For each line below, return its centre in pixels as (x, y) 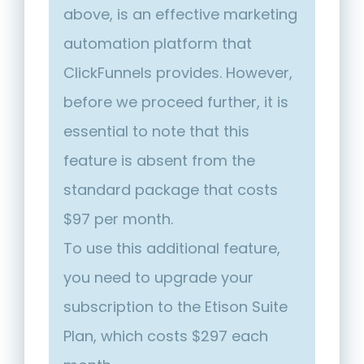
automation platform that (158, 44)
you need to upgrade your (158, 278)
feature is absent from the (159, 161)
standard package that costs (171, 190)
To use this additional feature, (172, 249)
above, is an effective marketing (180, 15)
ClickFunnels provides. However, (178, 73)
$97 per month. (118, 219)
